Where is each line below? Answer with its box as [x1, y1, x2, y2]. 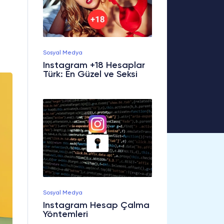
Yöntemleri [43, 210, 88, 219]
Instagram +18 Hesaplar [43, 61, 145, 70]
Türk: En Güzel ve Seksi [43, 70, 137, 79]
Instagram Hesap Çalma [43, 201, 149, 210]
